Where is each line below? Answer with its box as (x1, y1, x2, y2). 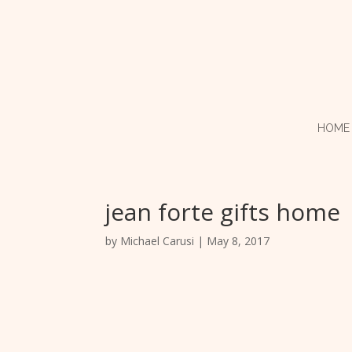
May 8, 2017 (207, 233, 270, 248)
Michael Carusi (120, 233, 195, 248)
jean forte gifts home (105, 196, 341, 228)
